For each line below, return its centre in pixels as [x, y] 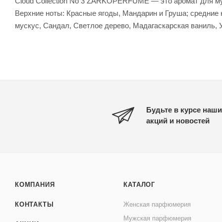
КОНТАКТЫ [34, 204]
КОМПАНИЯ [35, 185]
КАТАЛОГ [139, 185]
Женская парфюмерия [157, 204]
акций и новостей [178, 120]
